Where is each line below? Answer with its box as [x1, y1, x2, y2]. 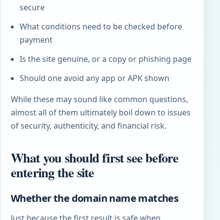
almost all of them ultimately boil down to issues [10, 107, 191, 118]
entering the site [10, 162, 94, 182]
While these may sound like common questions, [10, 93, 188, 105]
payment [20, 34, 53, 45]
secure [20, 1, 45, 13]
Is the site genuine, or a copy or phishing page [20, 53, 192, 64]
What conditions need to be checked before [20, 21, 183, 32]
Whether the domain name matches [10, 191, 179, 205]
